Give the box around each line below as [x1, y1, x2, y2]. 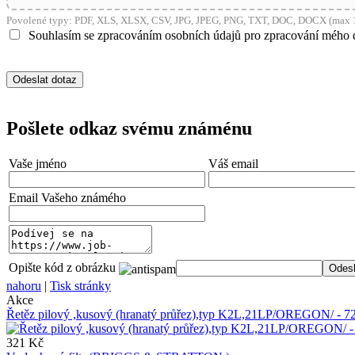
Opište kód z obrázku [9, 261, 116, 275]
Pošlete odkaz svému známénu [6, 117, 252, 139]
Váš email [208, 157, 258, 171]
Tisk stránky [50, 279, 111, 293]
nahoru [6, 279, 41, 293]
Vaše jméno [9, 157, 67, 171]
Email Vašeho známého [9, 191, 126, 205]
